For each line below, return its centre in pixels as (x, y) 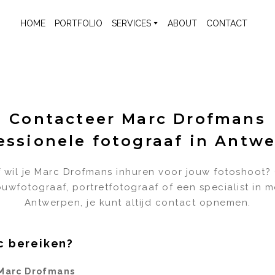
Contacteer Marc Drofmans (137, 119)
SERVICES (131, 23)
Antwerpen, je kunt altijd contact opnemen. (137, 203)
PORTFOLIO (78, 23)
